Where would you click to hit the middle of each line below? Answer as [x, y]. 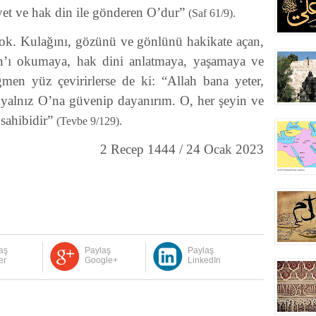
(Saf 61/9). [212, 13]
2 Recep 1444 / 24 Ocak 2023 [182, 149]
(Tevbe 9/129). [89, 121]
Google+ [101, 260]
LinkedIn [204, 260]
